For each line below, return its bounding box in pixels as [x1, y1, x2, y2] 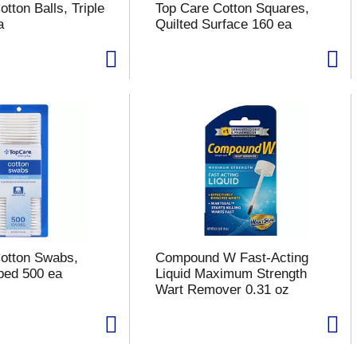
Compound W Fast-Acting [155, 250, 308, 265]
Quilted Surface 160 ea [155, 17, 292, 32]
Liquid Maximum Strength [155, 266, 307, 281]
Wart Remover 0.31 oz [155, 282, 289, 297]
